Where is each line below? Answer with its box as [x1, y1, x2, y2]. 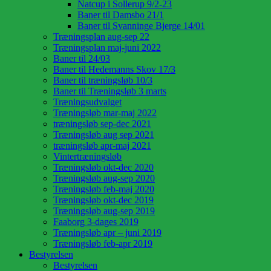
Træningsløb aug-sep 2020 [53, 172, 155, 183]
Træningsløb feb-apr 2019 [53, 238, 152, 249]
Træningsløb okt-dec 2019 [53, 194, 154, 205]
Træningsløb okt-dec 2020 [53, 162, 154, 172]
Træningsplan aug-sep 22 [53, 31, 149, 42]
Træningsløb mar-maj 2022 [53, 107, 157, 118]
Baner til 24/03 [53, 53, 110, 64]
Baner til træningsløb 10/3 [53, 74, 152, 85]
